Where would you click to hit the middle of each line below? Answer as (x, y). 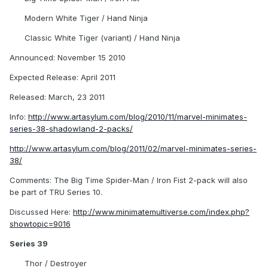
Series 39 (29, 244)
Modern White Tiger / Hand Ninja (86, 18)
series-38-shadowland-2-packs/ (71, 129)
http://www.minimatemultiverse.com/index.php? (161, 212)
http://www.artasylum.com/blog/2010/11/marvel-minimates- (138, 117)
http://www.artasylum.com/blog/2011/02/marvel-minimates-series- (133, 149)
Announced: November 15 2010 (68, 58)
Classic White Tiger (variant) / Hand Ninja (102, 38)
